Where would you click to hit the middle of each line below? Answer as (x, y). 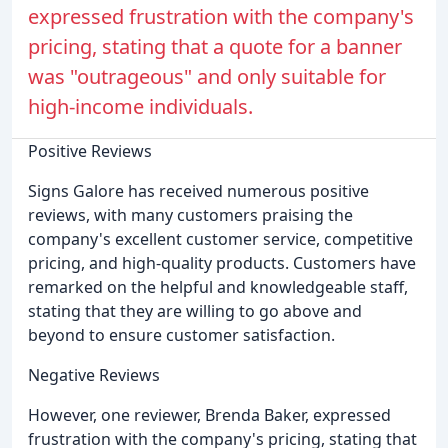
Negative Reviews (94, 375)
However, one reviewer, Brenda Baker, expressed (209, 415)
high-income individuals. (140, 107)
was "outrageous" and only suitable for (207, 77)
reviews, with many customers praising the (190, 215)
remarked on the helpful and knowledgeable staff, (218, 287)
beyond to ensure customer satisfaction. (181, 335)
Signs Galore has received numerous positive (198, 191)
